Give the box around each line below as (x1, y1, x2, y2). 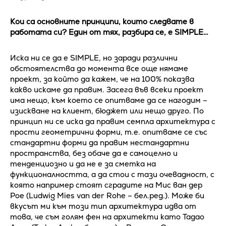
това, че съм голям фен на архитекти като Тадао (10, 211, 204, 221)
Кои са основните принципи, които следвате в (10, 16, 194, 26)
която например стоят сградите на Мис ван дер (10, 180, 202, 190)
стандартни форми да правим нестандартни (10, 137, 189, 147)
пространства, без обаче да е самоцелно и (10, 148, 178, 158)
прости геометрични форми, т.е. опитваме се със (10, 127, 207, 137)
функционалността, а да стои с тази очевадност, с (10, 169, 214, 179)
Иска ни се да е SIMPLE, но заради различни (10, 52, 178, 63)
